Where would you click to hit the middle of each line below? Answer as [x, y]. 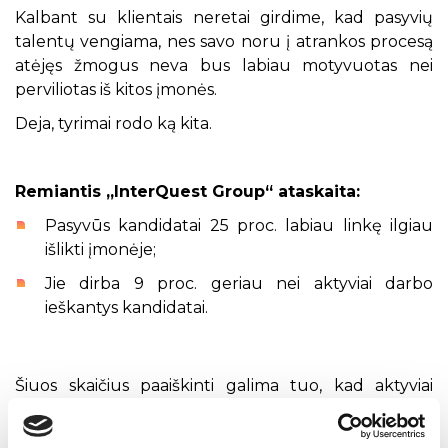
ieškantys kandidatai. [126, 307]
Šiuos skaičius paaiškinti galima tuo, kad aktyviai [224, 385]
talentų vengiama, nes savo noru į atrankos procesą [224, 41]
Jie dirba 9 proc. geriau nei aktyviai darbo [239, 283]
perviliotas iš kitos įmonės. [116, 89]
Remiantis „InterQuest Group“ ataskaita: [187, 191]
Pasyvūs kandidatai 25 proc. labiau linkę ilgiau [239, 225]
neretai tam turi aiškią [333, 409]
